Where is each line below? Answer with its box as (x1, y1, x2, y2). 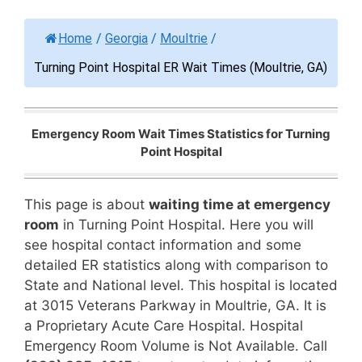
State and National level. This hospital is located (24, 276, 338, 293)
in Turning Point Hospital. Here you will (59, 216, 314, 233)
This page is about (24, 196, 149, 213)
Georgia (105, 30, 148, 46)
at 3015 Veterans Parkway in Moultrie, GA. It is (24, 297, 326, 314)
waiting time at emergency (149, 196, 330, 213)
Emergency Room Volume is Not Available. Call (24, 337, 327, 354)
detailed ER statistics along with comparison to (24, 256, 328, 273)
